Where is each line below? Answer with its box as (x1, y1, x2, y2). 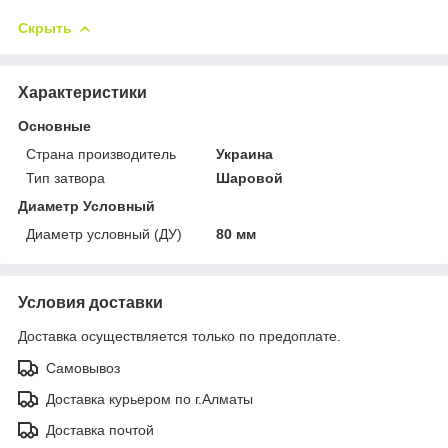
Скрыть (18, 19, 72, 36)
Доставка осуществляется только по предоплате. (18, 327, 341, 344)
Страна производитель (26, 145, 176, 162)
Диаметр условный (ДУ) (26, 225, 182, 242)
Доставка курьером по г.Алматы (46, 390, 253, 407)
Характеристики (18, 83, 147, 101)
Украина (216, 145, 274, 162)
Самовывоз (46, 359, 120, 376)
